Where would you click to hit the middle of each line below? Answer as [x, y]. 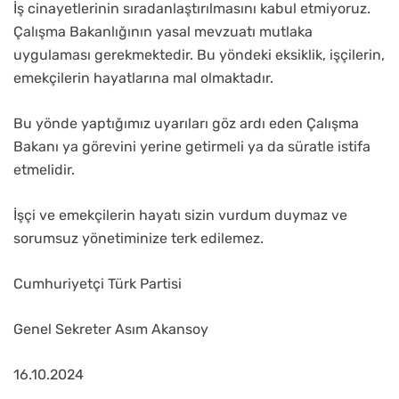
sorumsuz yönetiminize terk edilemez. [138, 239]
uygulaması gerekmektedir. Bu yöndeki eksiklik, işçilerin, [199, 55]
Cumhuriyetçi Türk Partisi [98, 284]
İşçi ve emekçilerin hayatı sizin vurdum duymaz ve [180, 216]
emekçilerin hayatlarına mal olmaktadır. [143, 78]
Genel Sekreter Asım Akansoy [111, 330]
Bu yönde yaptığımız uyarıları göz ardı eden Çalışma [186, 124]
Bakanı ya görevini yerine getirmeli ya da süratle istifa [192, 147]
